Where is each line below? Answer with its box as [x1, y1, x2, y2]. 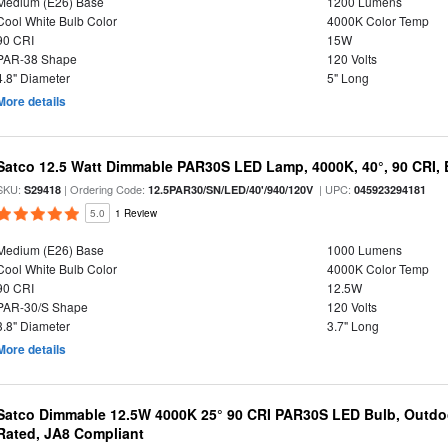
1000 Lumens [326, 241, 402, 258]
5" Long [326, 69, 369, 86]
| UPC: [313, 181, 355, 197]
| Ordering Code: [61, 181, 149, 197]
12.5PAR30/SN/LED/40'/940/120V [148, 182, 314, 197]
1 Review [115, 206, 158, 220]
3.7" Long [326, 317, 379, 334]
